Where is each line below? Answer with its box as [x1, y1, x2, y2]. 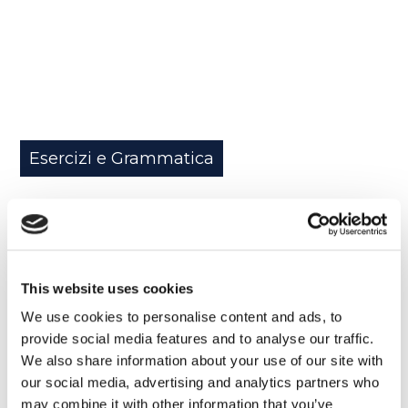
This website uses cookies [21, 280, 194, 296]
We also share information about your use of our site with [21, 352, 383, 369]
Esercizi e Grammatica [29, 148, 215, 168]
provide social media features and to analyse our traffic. [21, 331, 374, 347]
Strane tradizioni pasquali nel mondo [20, 202, 314, 221]
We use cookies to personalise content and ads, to [21, 309, 342, 325]
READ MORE [20, 244, 100, 260]
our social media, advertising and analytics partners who [21, 374, 379, 391]
